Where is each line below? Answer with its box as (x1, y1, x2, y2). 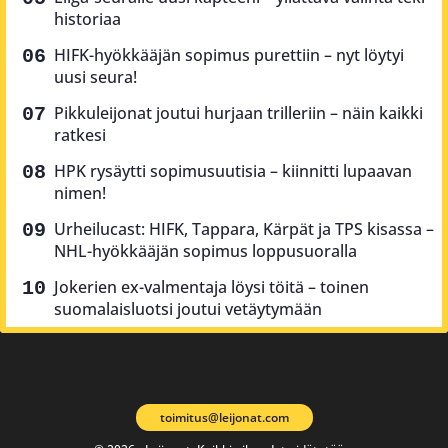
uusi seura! (54, 66, 137, 89)
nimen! (54, 182, 106, 205)
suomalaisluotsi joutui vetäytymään (54, 298, 322, 321)
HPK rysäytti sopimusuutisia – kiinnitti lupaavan (54, 160, 412, 183)
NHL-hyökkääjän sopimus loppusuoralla (54, 240, 357, 263)
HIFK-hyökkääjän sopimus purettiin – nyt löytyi (54, 44, 404, 67)
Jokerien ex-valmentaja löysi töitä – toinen (54, 276, 369, 299)
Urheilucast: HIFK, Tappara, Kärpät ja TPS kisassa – (54, 218, 434, 241)
